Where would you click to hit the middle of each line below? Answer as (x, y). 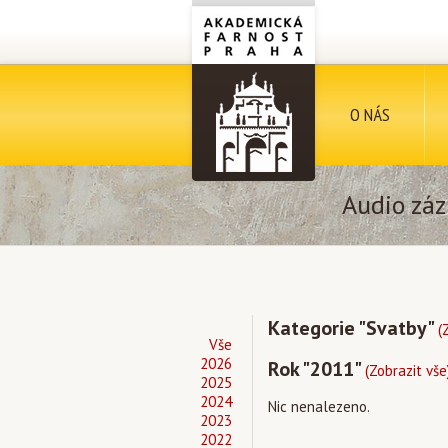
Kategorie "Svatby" (353, 328)
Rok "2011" (316, 369)
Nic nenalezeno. (319, 406)
